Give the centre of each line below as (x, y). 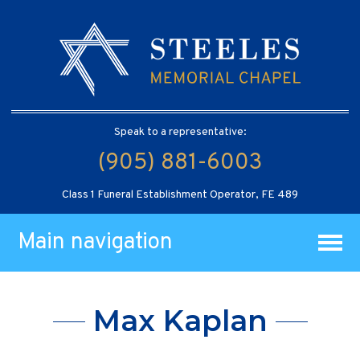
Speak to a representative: (180, 132)
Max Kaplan (180, 321)
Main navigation (96, 242)
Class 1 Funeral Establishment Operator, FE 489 (180, 194)
